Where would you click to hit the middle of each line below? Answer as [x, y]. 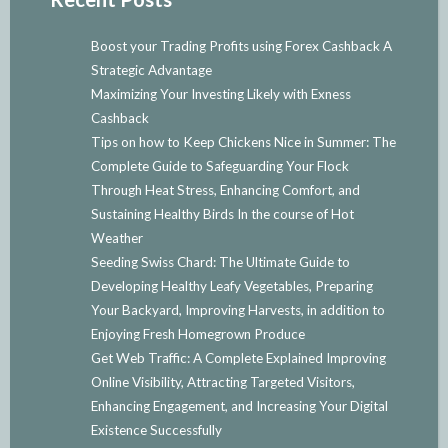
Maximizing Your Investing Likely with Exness [220, 93]
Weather [116, 237]
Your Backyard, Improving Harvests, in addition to [237, 309]
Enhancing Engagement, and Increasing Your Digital [239, 405]
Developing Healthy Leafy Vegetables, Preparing [231, 285]
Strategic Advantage [151, 69]
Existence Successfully [156, 429]
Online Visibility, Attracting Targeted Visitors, [222, 381]
